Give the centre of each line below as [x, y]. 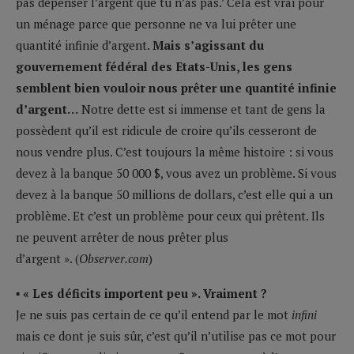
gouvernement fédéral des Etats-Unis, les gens [154, 66]
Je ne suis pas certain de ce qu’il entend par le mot [154, 314]
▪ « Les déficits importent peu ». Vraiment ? [141, 293]
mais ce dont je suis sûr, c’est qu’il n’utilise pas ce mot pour [176, 335]
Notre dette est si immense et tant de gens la [202, 109]
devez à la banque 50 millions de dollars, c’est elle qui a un [174, 194]
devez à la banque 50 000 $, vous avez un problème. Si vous [176, 173]
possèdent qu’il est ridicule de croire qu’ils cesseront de [166, 130]
